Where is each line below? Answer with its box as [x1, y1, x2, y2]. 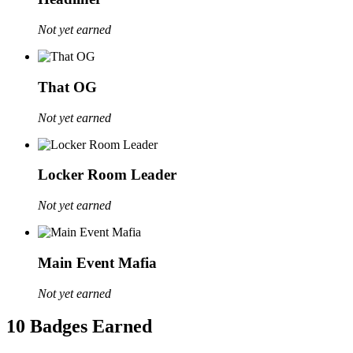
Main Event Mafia [38, 254, 157, 271]
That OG [38, 78, 97, 95]
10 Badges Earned [6, 316, 152, 337]
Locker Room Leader [38, 166, 176, 184]
